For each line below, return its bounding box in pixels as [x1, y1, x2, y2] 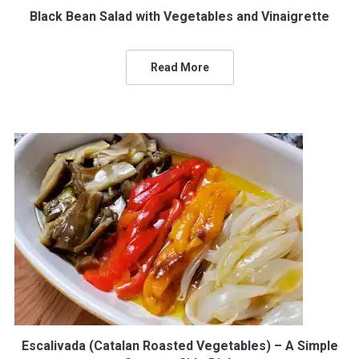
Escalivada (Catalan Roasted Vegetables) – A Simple [21, 338, 338, 353]
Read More [150, 61, 209, 74]
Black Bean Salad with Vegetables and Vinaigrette [30, 9, 329, 24]
